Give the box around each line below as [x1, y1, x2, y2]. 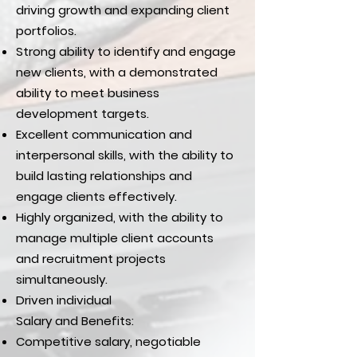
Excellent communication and [16, 126, 192, 143]
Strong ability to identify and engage [16, 43, 236, 60]
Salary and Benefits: [16, 312, 134, 329]
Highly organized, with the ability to [16, 209, 223, 226]
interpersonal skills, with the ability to [16, 147, 233, 163]
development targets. [16, 105, 149, 122]
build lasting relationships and [16, 167, 192, 184]
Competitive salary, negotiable [16, 333, 201, 350]
